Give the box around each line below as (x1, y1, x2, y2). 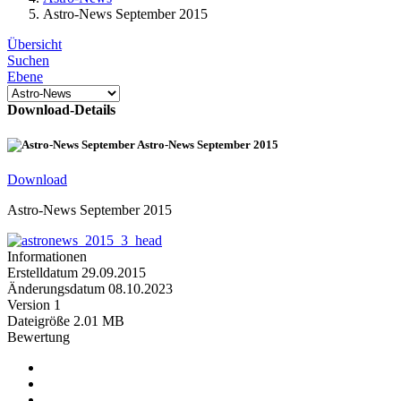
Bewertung (7, 329, 70, 346)
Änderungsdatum (7, 281, 108, 297)
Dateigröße (7, 313, 70, 329)
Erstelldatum (7, 265, 81, 281)
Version (7, 297, 50, 313)
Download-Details (7, 102, 115, 117)
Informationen (7, 249, 87, 265)
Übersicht (7, 37, 62, 52)
